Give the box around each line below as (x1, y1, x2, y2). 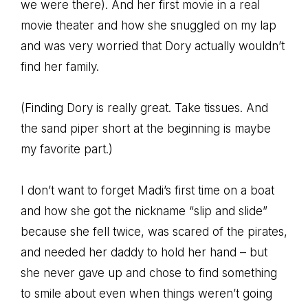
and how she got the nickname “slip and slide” (21, 203, 267, 218)
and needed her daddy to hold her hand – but (21, 245, 267, 259)
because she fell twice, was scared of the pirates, (21, 224, 287, 239)
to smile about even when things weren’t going (21, 286, 272, 300)
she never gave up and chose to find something (21, 265, 277, 280)
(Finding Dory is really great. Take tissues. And (21, 100, 268, 115)
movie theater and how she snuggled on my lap (21, 18, 276, 32)
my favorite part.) (21, 142, 113, 156)
